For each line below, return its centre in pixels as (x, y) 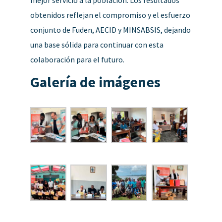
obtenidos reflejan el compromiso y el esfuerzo (110, 15)
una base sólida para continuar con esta (97, 44)
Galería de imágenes (95, 82)
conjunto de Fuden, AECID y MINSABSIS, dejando (110, 29)
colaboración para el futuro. (77, 59)
